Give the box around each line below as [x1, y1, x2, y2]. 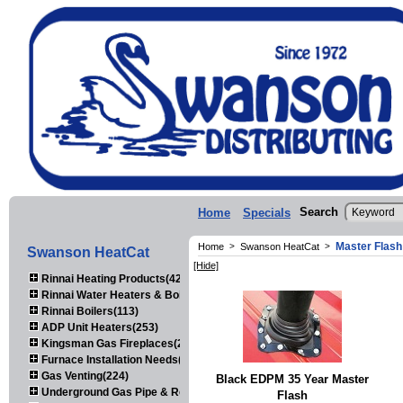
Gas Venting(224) [39, 369, 129, 382]
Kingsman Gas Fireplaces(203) [39, 336, 200, 350]
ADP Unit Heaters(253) [39, 320, 158, 334]
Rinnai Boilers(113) [39, 304, 139, 318]
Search [300, 204, 338, 219]
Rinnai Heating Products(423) [39, 272, 192, 285]
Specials [243, 205, 291, 219]
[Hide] [193, 259, 219, 271]
